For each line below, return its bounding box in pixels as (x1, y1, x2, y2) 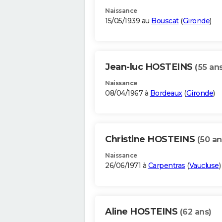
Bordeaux (150, 89, 182, 98)
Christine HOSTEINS (105, 134, 197, 145)
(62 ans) (179, 207, 212, 217)
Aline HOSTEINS (105, 206, 180, 218)
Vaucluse (189, 161, 219, 170)
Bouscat (151, 16, 179, 26)
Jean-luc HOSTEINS (105, 61, 195, 73)
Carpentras (148, 161, 185, 170)
